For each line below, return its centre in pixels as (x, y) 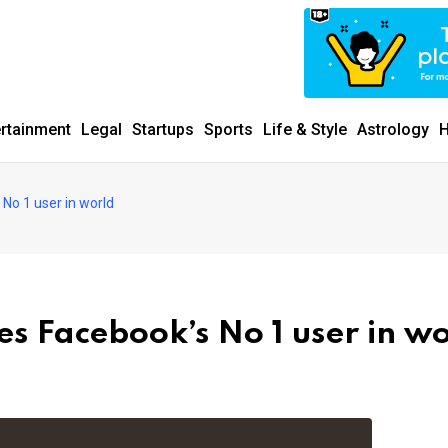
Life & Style (305, 129)
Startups (163, 129)
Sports (228, 129)
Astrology (393, 129)
